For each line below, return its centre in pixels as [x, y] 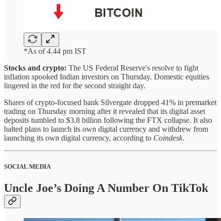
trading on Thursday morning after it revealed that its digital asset [105, 111]
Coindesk [168, 138]
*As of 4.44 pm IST [55, 51]
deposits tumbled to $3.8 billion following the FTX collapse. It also [108, 120]
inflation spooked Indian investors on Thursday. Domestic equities [107, 77]
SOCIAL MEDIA [27, 166]
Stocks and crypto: [36, 68]
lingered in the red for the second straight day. [76, 86]
